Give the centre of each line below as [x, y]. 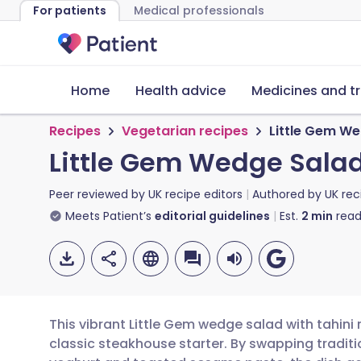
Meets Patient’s [108, 216]
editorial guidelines [212, 216]
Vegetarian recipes [185, 131]
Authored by [288, 194]
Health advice [180, 91]
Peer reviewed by [99, 194]
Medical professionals [199, 10]
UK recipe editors [195, 194]
